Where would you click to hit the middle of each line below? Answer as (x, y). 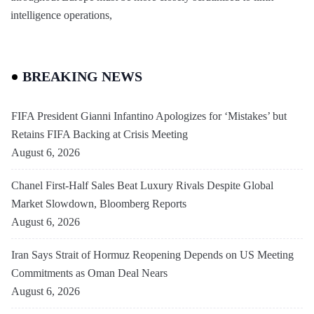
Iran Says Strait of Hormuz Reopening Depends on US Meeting (152, 254)
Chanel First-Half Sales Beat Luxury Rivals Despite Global (142, 185)
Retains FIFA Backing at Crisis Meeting (100, 134)
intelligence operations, (61, 15)
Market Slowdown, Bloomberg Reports (99, 203)
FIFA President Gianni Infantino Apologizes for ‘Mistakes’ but (149, 116)
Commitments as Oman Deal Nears (89, 273)
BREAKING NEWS (82, 76)
